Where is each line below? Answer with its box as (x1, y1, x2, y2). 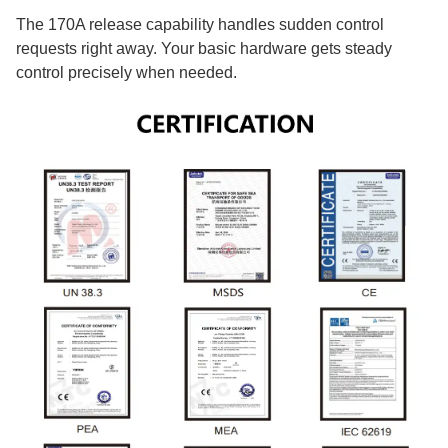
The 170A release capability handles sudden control (16, 16, 384, 33)
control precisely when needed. (16, 64, 237, 81)
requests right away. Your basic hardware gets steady (16, 40, 392, 57)
